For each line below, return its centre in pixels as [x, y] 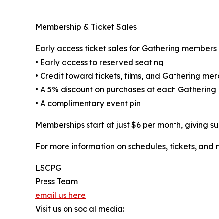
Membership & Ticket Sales [86, 27]
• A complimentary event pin [88, 103]
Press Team [56, 181]
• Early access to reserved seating [99, 62]
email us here [60, 195]
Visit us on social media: [80, 208]
